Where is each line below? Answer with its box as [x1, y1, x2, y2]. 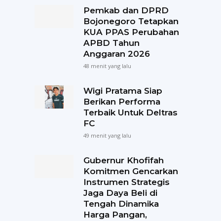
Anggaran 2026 [83, 49, 150, 59]
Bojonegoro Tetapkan [83, 16, 179, 26]
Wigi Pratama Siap [83, 86, 162, 96]
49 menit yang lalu [83, 132, 131, 139]
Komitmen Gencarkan [83, 166, 178, 176]
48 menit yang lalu [83, 62, 131, 70]
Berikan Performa [83, 97, 160, 107]
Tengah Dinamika [83, 199, 159, 209]
